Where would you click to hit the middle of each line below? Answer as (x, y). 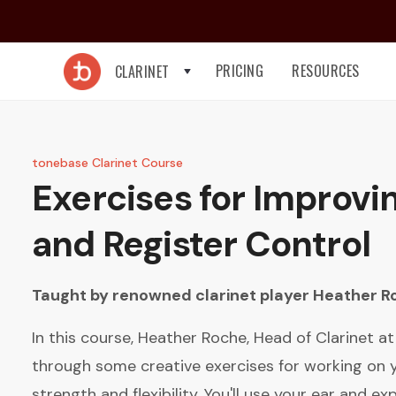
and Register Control (202, 244)
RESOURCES (326, 71)
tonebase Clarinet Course (107, 163)
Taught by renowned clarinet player (172, 295)
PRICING (240, 71)
